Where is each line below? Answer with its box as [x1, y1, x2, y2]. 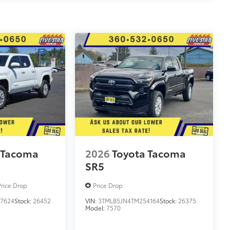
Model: [85, 203, 107, 213]
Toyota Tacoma [112, 146, 186, 161]
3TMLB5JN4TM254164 [98, 196, 160, 205]
